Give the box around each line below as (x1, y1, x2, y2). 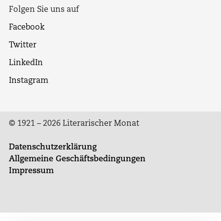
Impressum (9, 167, 54, 176)
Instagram (9, 77, 48, 85)
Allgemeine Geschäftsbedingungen (9, 155, 146, 164)
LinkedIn (9, 59, 43, 68)
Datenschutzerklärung (9, 144, 97, 152)
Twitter (9, 41, 37, 50)
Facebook (9, 24, 44, 32)
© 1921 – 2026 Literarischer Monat (9, 120, 139, 128)
